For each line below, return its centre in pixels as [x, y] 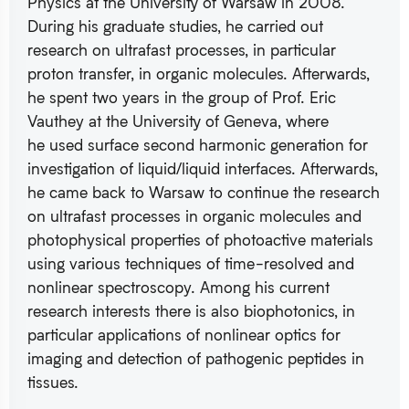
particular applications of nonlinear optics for [184, 334]
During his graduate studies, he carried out [175, 26]
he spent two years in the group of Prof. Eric [182, 97]
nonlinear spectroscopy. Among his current [178, 287]
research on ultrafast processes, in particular [182, 49]
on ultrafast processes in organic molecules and [194, 215]
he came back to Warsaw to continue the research [204, 192]
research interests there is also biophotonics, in [191, 310]
